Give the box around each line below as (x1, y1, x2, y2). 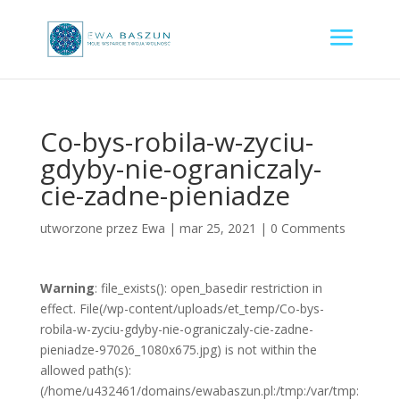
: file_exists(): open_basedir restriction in (94, 279, 322, 296)
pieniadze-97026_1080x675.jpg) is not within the (39, 341, 317, 358)
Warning (39, 279, 95, 296)
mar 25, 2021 (179, 220, 256, 237)
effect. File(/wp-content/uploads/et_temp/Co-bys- (39, 300, 324, 317)
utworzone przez (39, 220, 141, 237)
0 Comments (270, 220, 346, 237)
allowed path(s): (39, 362, 131, 379)
